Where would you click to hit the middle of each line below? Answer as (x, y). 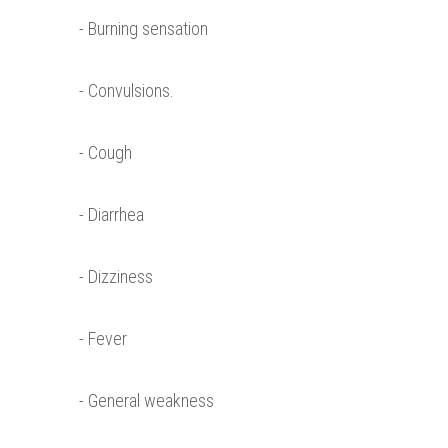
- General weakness (146, 401)
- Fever (103, 339)
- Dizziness (116, 277)
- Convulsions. (126, 91)
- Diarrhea (111, 215)
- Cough (105, 153)
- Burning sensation (143, 29)
